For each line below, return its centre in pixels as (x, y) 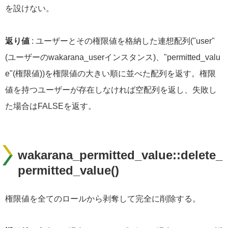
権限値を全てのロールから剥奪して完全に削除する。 (103, 199)
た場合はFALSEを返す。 (51, 106)
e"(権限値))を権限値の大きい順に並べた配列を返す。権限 (110, 74)
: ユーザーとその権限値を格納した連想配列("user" (122, 41)
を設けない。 (30, 9)
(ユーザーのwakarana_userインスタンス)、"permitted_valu (113, 58)
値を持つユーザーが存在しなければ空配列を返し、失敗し (111, 90)
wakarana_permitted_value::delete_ (120, 155)
